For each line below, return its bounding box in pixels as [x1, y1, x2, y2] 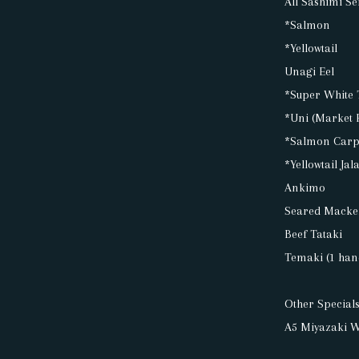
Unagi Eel [284, 63, 335, 79]
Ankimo [284, 179, 326, 195]
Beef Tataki [284, 226, 343, 241]
